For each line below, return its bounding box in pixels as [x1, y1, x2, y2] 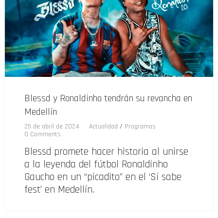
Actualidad [89, 122, 118, 131]
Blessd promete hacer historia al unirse [24, 145, 188, 159]
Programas [125, 122, 156, 131]
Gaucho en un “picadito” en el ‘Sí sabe [24, 170, 182, 184]
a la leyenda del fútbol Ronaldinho [24, 158, 168, 171]
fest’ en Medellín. [24, 183, 94, 197]
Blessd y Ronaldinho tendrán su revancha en [24, 92, 192, 105]
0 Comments [24, 130, 61, 139]
